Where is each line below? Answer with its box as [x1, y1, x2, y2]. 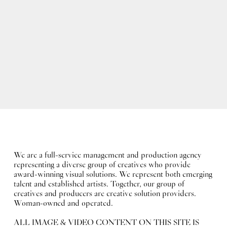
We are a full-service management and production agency [13, 152, 202, 160]
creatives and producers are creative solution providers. [13, 191, 196, 199]
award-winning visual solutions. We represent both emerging [13, 171, 212, 179]
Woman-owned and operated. [13, 200, 113, 208]
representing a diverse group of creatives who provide [13, 162, 191, 170]
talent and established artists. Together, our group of [13, 181, 184, 189]
